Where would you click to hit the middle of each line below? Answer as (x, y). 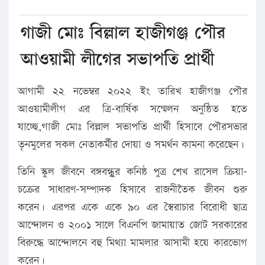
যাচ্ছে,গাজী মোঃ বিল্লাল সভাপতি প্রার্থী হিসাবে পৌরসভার (132, 127)
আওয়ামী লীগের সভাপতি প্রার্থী (117, 59)
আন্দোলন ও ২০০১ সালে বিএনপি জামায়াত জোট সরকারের (132, 225)
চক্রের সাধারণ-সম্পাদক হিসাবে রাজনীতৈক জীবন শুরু (132, 189)
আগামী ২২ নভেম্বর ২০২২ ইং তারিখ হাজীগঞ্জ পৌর (132, 91)
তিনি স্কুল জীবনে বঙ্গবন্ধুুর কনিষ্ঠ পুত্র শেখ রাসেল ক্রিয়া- (132, 172)
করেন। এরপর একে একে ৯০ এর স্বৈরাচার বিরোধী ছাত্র (132, 207)
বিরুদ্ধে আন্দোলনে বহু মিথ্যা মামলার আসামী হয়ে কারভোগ (132, 243)
